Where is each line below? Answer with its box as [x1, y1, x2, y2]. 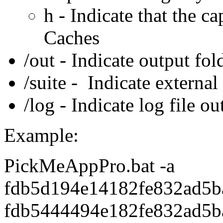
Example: [4, 124, 79, 146]
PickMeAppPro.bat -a [4, 155, 175, 177]
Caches [44, 27, 100, 49]
